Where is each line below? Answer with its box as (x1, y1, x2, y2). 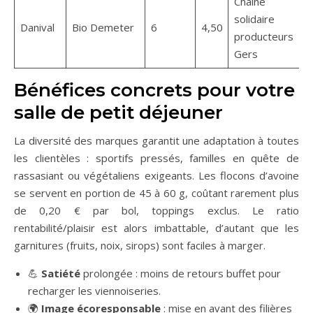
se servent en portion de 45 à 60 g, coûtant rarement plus (14, 186, 299, 201)
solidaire (233, 12, 275, 27)
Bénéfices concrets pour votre (14, 79, 295, 102)
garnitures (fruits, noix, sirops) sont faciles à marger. (14, 238, 265, 253)
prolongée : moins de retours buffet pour (80, 266, 281, 281)
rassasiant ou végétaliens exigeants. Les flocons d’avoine (14, 168, 299, 183)
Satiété (41, 266, 80, 281)
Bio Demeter (71, 20, 134, 35)
